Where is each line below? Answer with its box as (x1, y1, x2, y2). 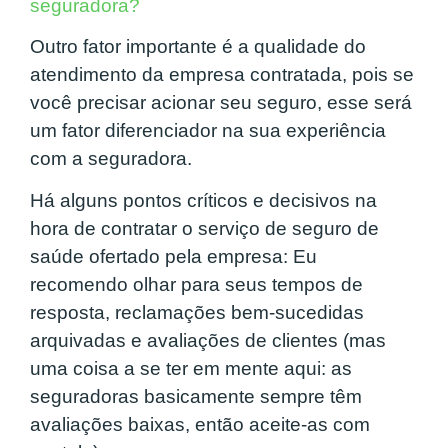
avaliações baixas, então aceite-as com (30, 414, 370, 436)
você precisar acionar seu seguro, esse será (30, 92, 412, 114)
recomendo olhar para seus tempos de (30, 274, 363, 296)
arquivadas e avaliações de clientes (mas (30, 330, 386, 352)
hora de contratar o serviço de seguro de (30, 218, 379, 240)
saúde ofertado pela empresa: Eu (30, 246, 317, 268)
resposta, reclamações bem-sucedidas (30, 302, 364, 324)
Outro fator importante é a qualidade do (30, 36, 366, 58)
